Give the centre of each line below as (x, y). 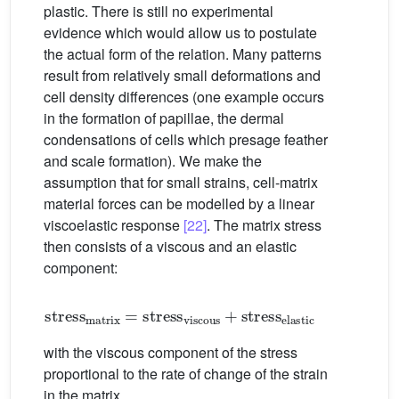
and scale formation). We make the (153, 161)
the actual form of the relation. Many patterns (183, 54)
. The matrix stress (264, 225)
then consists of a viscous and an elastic (170, 247)
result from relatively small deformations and (182, 76)
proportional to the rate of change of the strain (186, 374)
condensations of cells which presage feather (186, 140)
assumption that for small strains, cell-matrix (181, 183)
